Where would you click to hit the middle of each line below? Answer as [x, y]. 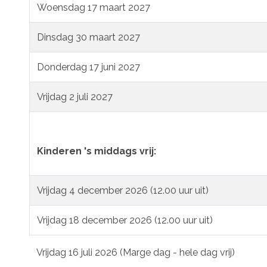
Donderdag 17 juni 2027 [89, 67]
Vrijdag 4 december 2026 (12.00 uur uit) [123, 190]
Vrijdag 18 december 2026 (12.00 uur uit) [125, 220]
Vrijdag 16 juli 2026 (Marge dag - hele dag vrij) [132, 252]
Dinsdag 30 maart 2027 [89, 37]
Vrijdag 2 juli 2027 [75, 97]
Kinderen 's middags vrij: [97, 151]
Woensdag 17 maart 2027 [95, 7]
